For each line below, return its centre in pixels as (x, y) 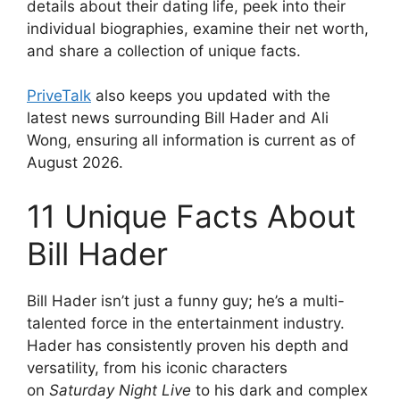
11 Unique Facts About (192, 216)
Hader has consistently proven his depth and (188, 345)
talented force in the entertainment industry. (186, 323)
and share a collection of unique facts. (164, 50)
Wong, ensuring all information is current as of (191, 141)
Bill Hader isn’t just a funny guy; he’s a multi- (186, 300)
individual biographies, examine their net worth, (198, 28)
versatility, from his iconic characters (157, 367)
